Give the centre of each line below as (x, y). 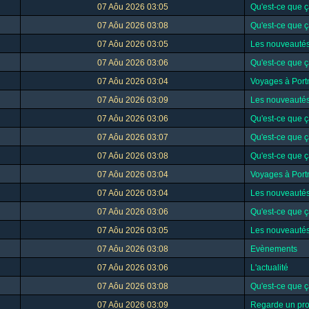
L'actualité (269, 268)
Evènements (274, 249)
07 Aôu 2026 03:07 (132, 137)
